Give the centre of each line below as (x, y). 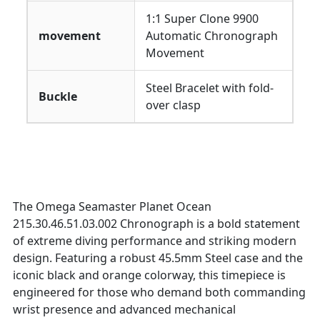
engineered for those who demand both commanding (159, 292)
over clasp (173, 105)
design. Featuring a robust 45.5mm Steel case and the (158, 258)
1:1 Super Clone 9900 (202, 19)
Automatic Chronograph (212, 36)
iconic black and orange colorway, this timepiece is (149, 275)
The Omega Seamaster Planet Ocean (112, 206)
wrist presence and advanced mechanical (124, 309)
